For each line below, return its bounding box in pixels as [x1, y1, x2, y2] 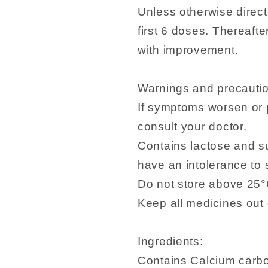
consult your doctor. [138, 120, 247, 133]
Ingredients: [138, 234, 203, 248]
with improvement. [138, 43, 239, 56]
